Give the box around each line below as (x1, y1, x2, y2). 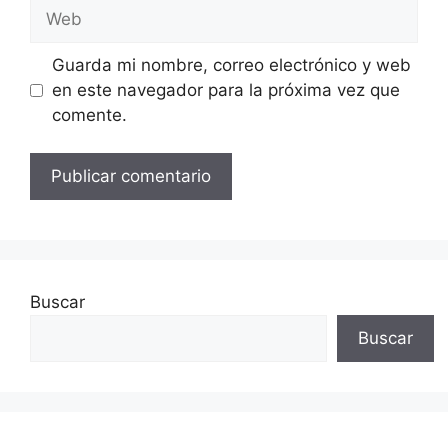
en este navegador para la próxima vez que (51, 79, 400, 100)
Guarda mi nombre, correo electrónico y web (51, 54, 411, 75)
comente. (51, 104, 127, 125)
